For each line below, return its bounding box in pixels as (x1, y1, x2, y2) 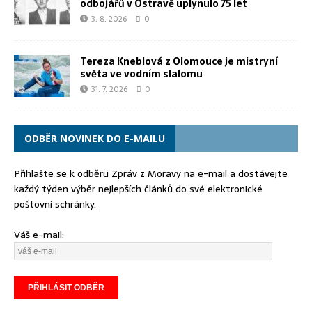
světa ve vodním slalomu (80, 66, 203, 82)
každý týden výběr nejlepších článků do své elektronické (14, 181, 263, 197)
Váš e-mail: (14, 227, 64, 243)
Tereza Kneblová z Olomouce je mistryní (80, 54, 278, 70)
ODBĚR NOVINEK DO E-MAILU (24, 132, 165, 146)
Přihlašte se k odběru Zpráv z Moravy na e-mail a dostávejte (14, 166, 288, 182)
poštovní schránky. (14, 196, 96, 212)
